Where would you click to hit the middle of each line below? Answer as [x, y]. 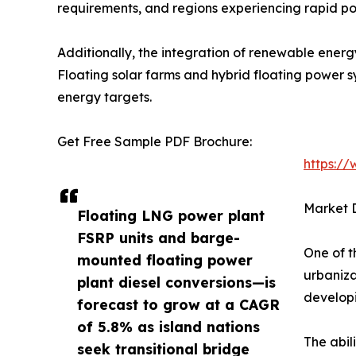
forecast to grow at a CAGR [178, 305]
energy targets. [104, 97]
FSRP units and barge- [159, 238]
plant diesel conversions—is [176, 282]
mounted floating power [165, 260]
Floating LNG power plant [171, 216]
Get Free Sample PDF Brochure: [155, 142]
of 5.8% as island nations [168, 327]
